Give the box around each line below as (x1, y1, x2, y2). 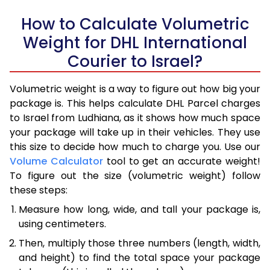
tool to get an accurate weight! (102, 154, 261, 168)
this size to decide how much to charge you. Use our (10, 139, 260, 154)
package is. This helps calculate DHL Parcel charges (10, 96, 260, 110)
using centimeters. (19, 216, 106, 231)
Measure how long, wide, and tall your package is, (19, 202, 260, 216)
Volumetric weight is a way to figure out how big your (10, 81, 260, 96)
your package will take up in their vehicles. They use (10, 125, 260, 139)
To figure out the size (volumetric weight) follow (10, 168, 260, 183)
